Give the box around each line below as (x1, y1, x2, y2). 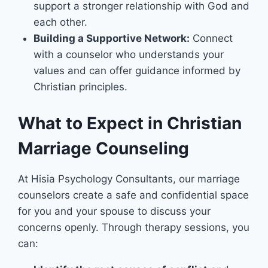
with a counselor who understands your (33, 48, 224, 60)
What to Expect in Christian (18, 112, 242, 133)
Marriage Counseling (18, 138, 189, 159)
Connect (189, 32, 233, 44)
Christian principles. (33, 81, 127, 93)
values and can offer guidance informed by (33, 65, 240, 77)
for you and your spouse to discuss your (18, 205, 211, 217)
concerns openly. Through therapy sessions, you (18, 221, 249, 233)
